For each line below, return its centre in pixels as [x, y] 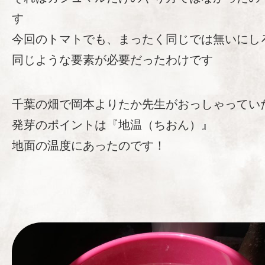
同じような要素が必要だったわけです [112, 60]
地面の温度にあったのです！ [89, 146]
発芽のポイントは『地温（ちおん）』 [112, 125]
